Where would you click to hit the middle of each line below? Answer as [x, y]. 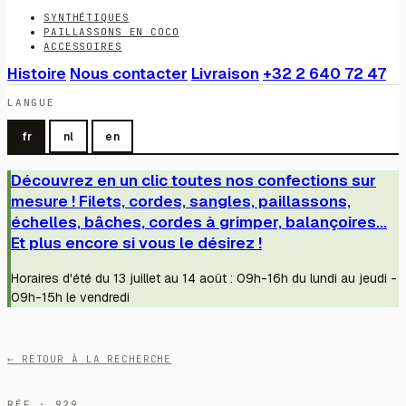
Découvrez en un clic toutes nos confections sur [193, 180]
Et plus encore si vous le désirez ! [136, 242]
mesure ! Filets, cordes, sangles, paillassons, [181, 201]
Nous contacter [129, 74]
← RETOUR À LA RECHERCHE [90, 358]
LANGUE [31, 103]
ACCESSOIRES [83, 47]
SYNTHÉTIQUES [87, 18]
